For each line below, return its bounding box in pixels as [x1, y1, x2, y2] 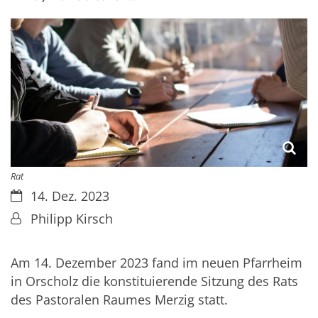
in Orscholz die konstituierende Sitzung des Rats [11, 273, 298, 290]
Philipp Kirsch [30, 209, 113, 227]
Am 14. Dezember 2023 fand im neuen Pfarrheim [11, 254, 302, 272]
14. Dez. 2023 [30, 187, 109, 204]
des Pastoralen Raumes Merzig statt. [11, 291, 228, 309]
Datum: [10, 186, 54, 204]
